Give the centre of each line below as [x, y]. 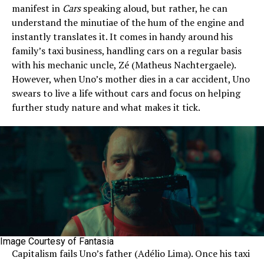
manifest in [37, 8]
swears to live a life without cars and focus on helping [126, 93]
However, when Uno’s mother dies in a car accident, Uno [131, 79]
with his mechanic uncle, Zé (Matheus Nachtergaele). [124, 65]
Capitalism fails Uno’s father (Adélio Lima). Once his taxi [131, 253]
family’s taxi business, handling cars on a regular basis [127, 50]
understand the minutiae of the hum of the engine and [128, 22]
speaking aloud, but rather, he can [155, 8]
